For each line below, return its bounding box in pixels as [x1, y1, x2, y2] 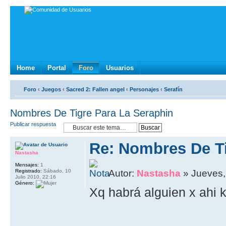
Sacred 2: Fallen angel [66, 86, 125, 92]
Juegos [41, 86, 61, 92]
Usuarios [106, 64, 134, 72]
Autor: [108, 167, 137, 179]
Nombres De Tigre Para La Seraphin [10, 107, 173, 119]
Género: [15, 180, 34, 186]
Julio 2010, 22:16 [15, 174, 56, 180]
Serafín [164, 86, 183, 92]
